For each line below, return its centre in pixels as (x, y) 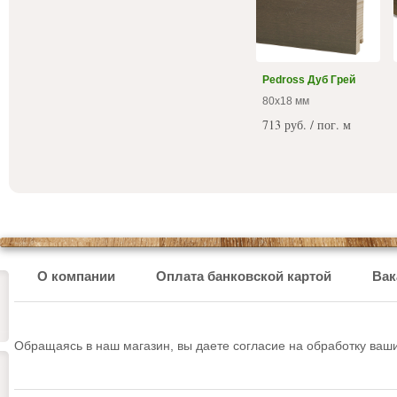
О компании (76, 276)
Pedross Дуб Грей (309, 79)
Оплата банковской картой (244, 276)
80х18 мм (286, 101)
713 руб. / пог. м (307, 124)
